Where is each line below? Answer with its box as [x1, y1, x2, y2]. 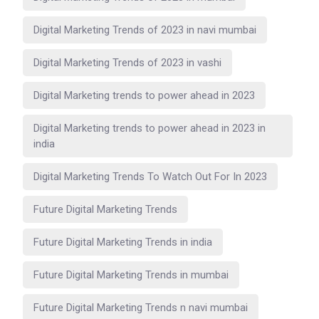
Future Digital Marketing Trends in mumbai [33, 268, 229, 281]
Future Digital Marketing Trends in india [33, 235, 212, 249]
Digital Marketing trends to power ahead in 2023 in [33, 121, 266, 135]
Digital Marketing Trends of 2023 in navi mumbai [33, 23, 256, 36]
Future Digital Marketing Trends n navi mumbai [33, 300, 248, 314]
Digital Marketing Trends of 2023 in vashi [33, 56, 221, 69]
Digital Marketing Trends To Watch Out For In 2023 [33, 169, 267, 183]
